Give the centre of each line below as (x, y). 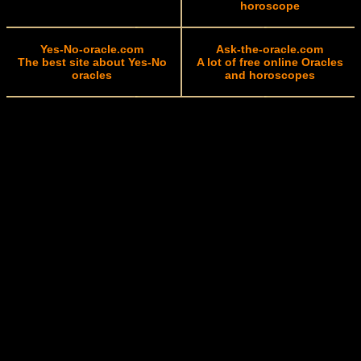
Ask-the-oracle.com (270, 49)
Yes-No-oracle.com (92, 49)
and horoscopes (270, 75)
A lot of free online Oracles (270, 62)
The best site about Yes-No (92, 62)
